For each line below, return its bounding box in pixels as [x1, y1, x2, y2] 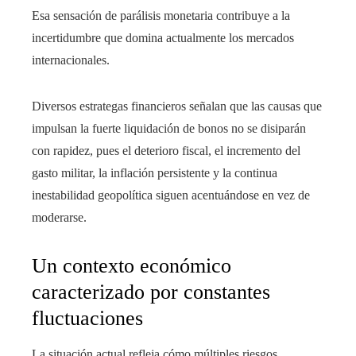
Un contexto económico [32, 254, 231, 278]
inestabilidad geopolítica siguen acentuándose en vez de [32, 188, 310, 203]
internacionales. [32, 53, 110, 68]
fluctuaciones [32, 307, 143, 331]
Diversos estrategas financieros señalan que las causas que [32, 99, 322, 114]
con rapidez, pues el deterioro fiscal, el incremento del [32, 144, 300, 158]
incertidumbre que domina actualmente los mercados [32, 31, 294, 45]
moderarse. [32, 211, 87, 225]
